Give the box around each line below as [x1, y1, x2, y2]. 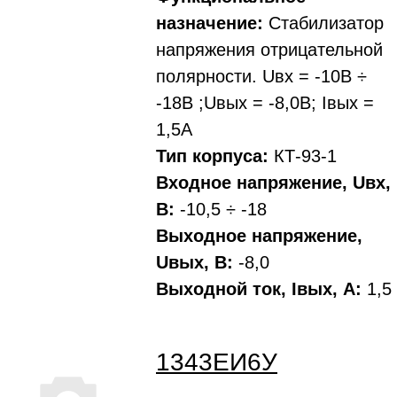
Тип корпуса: [156, 146, 269, 166]
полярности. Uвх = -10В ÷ [156, 66, 367, 86]
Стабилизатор [263, 13, 384, 33]
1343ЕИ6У [156, 348, 277, 376]
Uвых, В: [156, 253, 233, 272]
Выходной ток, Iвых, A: [156, 279, 362, 299]
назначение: [156, 13, 263, 33]
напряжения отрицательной [156, 40, 383, 59]
